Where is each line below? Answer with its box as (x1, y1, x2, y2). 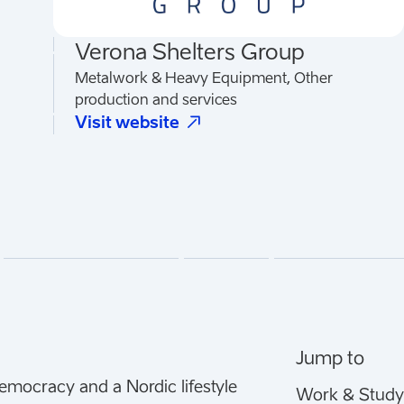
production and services (74, 89, 237, 108)
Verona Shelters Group (74, 38, 305, 65)
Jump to (295, 347, 364, 369)
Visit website (74, 112, 179, 132)
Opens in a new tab (209, 111, 362, 131)
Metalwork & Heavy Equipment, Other (74, 68, 333, 87)
